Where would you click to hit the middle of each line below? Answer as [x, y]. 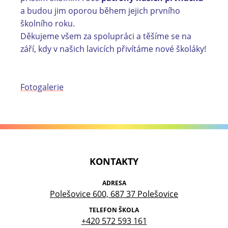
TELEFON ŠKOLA [114, 210]
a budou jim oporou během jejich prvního [100, 11]
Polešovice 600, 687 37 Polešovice [114, 194]
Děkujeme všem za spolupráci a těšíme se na [106, 36]
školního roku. [48, 23]
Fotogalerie [42, 87]
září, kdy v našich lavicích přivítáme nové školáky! [113, 49]
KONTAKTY [114, 162]
